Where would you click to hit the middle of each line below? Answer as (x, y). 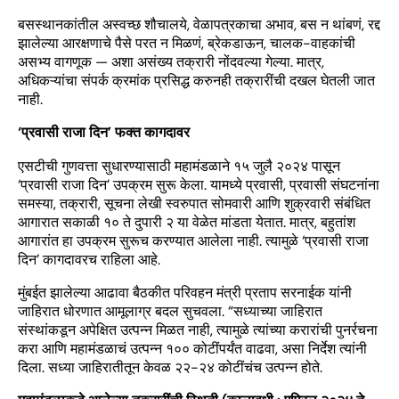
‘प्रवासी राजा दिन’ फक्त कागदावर (104, 133)
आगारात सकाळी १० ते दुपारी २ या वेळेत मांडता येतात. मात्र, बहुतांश (187, 222)
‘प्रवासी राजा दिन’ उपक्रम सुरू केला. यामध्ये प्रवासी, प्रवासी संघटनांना (199, 184)
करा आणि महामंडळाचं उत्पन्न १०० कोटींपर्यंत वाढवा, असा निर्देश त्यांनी (192, 348)
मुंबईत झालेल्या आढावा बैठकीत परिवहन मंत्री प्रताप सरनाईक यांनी (185, 292)
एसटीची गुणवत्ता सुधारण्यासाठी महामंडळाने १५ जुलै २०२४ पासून (179, 166)
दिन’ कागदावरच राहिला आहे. (89, 259)
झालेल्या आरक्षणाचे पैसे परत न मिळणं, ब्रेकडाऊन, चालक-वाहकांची (187, 44)
